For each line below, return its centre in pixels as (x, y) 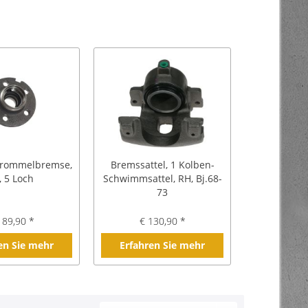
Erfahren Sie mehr (162, 245)
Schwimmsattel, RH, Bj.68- (162, 178)
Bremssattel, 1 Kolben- (162, 165)
